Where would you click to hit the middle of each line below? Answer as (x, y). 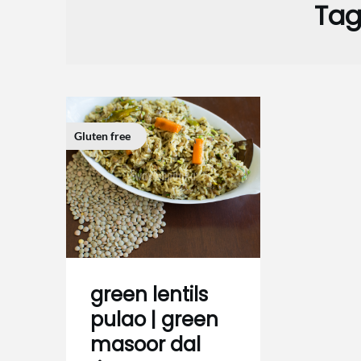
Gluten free (102, 136)
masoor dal (145, 344)
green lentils (149, 295)
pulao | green (154, 320)
